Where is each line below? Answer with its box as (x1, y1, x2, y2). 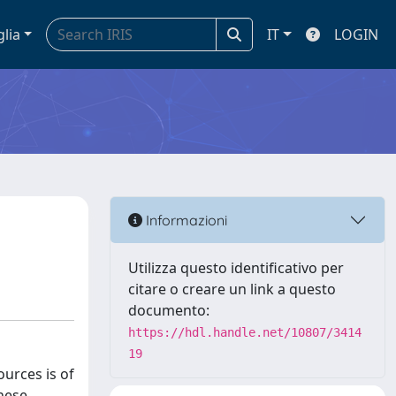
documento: (128, 301, 209, 320)
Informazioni (142, 210, 227, 229)
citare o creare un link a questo (128, 279, 336, 299)
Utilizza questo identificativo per (128, 258, 344, 278)
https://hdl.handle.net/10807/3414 (128, 325, 362, 339)
